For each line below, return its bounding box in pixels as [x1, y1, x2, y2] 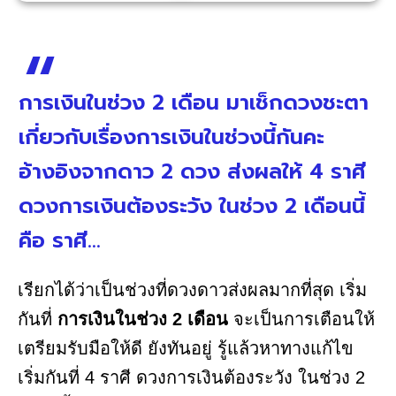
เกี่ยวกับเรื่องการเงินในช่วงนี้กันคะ [19, 121, 324, 154]
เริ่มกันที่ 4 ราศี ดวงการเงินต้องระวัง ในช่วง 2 [18, 368, 365, 388]
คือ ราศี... [19, 225, 101, 257]
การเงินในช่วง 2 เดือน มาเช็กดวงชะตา [19, 87, 369, 119]
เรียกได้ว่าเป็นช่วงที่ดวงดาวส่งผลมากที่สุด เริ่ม [18, 280, 367, 301]
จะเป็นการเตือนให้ [233, 309, 375, 330]
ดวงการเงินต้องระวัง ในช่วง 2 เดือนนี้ [19, 190, 365, 223]
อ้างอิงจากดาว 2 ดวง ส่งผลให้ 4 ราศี [19, 156, 366, 188]
